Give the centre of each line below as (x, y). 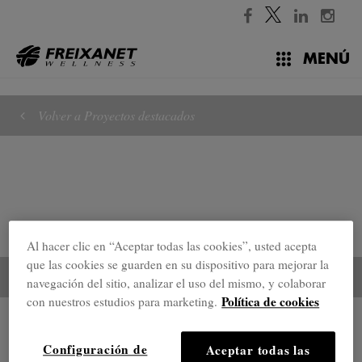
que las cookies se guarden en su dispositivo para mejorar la (178, 264)
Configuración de (95, 349)
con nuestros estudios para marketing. (122, 301)
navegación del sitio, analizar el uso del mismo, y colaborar (177, 282)
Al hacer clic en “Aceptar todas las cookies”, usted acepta (172, 245)
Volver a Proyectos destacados (116, 115)
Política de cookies (271, 301)
